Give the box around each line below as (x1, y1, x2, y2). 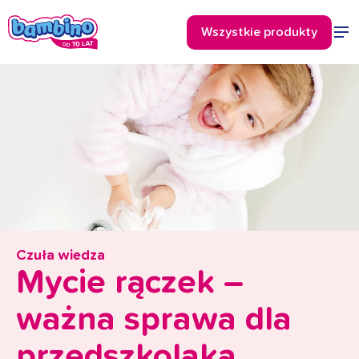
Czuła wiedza (16, 248, 105, 263)
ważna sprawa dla (16, 302, 292, 337)
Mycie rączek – (16, 265, 244, 300)
